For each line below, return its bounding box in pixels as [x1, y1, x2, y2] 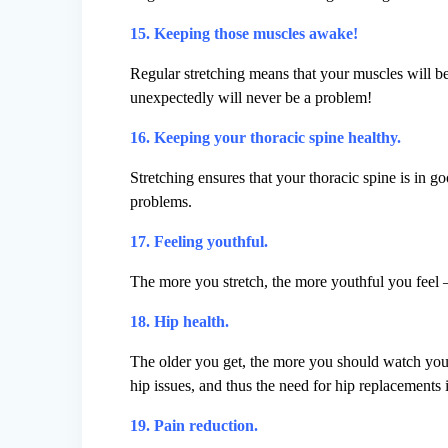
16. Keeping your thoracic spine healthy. [130, 129, 402, 147]
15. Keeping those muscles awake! [130, 25, 359, 43]
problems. [130, 193, 193, 211]
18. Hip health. [130, 313, 230, 331]
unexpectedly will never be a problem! [130, 89, 373, 107]
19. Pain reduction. [130, 417, 259, 435]
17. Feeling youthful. [130, 233, 269, 251]
